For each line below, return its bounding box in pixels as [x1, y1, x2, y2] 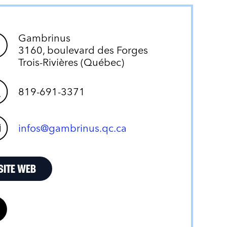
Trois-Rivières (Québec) [18, 56, 125, 68]
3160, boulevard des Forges [18, 44, 148, 56]
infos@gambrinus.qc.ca [18, 122, 127, 134]
